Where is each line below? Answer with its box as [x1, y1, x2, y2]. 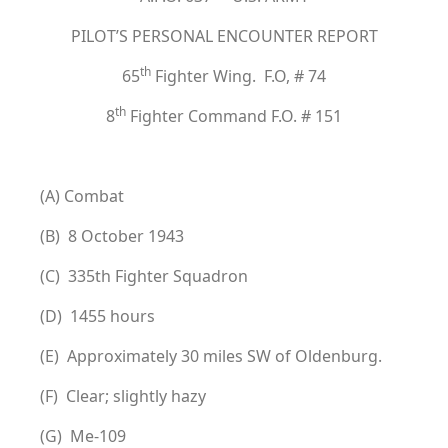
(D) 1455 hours [40, 305, 155, 327]
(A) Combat [40, 185, 124, 207]
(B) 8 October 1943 [40, 225, 184, 247]
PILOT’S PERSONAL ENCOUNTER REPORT [70, 25, 378, 47]
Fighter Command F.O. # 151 [126, 105, 342, 127]
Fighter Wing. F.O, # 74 [151, 65, 326, 87]
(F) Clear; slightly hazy [40, 385, 206, 407]
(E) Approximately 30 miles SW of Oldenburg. [40, 345, 382, 367]
